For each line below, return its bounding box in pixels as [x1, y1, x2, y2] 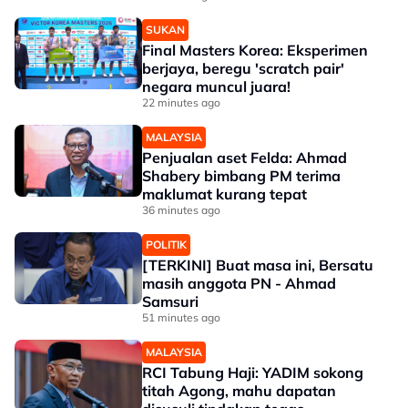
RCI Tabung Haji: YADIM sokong [142, 363, 363, 382]
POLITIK [146, 238, 187, 251]
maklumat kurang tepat [142, 185, 307, 203]
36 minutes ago [142, 203, 220, 217]
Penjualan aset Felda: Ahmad [142, 148, 347, 167]
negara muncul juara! [142, 77, 291, 96]
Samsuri [142, 292, 199, 311]
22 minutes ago [142, 96, 220, 109]
